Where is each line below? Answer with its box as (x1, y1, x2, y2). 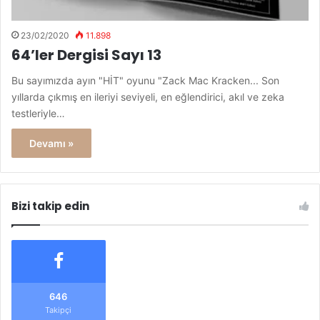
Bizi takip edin (11, 198, 89, 214)
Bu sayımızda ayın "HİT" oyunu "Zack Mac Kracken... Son (11, 74, 279, 86)
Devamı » (29, 136, 74, 149)
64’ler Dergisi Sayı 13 (11, 44, 161, 65)
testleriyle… (11, 106, 65, 119)
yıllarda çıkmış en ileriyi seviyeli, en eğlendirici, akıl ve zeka (11, 90, 284, 103)
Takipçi (45, 304, 72, 315)
